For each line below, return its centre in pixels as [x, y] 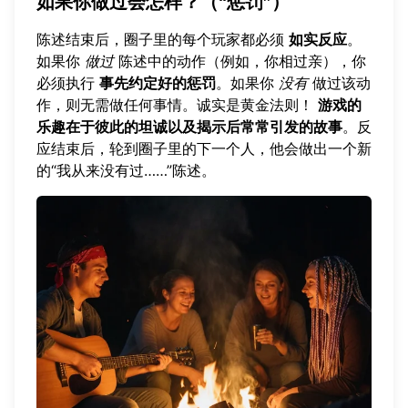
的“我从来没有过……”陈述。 [126, 170]
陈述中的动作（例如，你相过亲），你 [240, 61]
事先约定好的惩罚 [158, 82]
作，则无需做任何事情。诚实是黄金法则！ [177, 104]
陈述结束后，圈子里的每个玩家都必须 [163, 39]
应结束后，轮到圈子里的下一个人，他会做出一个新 [204, 148]
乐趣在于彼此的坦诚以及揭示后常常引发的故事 [189, 126]
